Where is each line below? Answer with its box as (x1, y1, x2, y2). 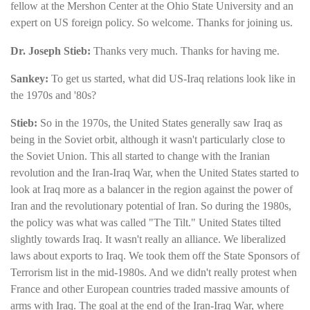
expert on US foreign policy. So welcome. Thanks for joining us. (10, 17, 293, 29)
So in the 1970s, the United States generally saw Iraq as (40, 117, 282, 129)
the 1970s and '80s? (10, 89, 96, 101)
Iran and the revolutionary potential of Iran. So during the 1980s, (10, 200, 291, 212)
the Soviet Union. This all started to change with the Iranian (10, 150, 270, 163)
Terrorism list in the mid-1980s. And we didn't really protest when (10, 266, 297, 279)
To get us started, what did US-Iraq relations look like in (48, 72, 295, 84)
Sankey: (10, 72, 48, 84)
